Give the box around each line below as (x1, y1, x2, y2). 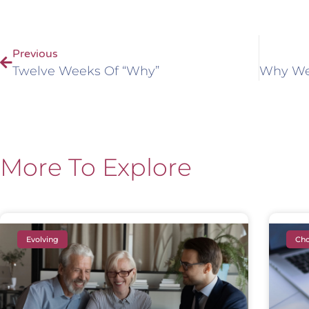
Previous (12, 47, 58, 61)
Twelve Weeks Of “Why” (12, 63, 159, 79)
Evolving (26, 234, 59, 244)
